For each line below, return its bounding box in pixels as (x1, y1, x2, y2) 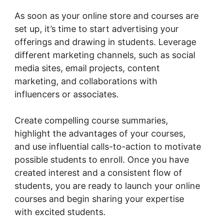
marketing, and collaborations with (15, 76, 157, 87)
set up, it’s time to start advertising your (15, 24, 179, 34)
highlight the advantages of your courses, (15, 128, 186, 139)
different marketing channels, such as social (15, 50, 195, 61)
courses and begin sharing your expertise (15, 194, 184, 204)
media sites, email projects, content (15, 63, 160, 74)
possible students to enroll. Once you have (15, 155, 189, 165)
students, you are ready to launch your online (15, 181, 200, 191)
